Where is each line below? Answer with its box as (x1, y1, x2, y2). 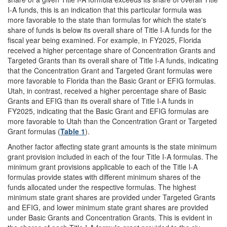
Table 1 (60, 126, 85, 136)
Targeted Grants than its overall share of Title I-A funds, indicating (8, 55, 218, 65)
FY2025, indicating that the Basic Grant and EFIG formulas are (8, 105, 209, 116)
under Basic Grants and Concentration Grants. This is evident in (8, 212, 212, 222)
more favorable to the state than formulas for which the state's (8, 14, 206, 25)
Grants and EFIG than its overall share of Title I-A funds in (8, 95, 194, 106)
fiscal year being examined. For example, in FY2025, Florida (8, 34, 201, 45)
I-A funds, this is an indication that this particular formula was (8, 4, 202, 15)
